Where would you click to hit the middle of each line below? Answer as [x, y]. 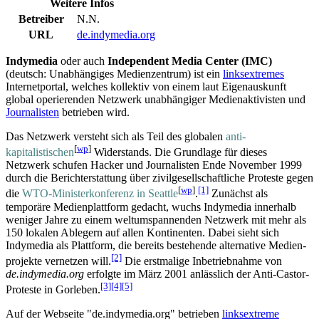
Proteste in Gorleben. [53, 290]
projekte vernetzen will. [58, 261]
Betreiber [41, 19]
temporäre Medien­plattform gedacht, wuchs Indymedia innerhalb [151, 206]
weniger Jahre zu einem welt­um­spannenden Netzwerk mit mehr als [156, 219]
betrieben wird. [94, 112]
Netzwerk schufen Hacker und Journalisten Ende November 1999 [154, 165]
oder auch [83, 61]
